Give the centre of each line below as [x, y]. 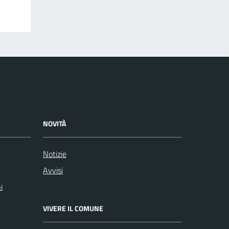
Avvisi [53, 170]
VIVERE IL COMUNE [73, 208]
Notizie [55, 154]
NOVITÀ [54, 123]
